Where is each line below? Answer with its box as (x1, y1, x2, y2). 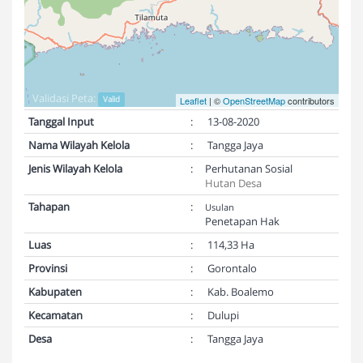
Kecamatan (28, 308, 83, 322)
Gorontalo (205, 261, 257, 275)
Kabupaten (28, 284, 82, 299)
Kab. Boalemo (205, 284, 274, 299)
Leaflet (180, 94, 207, 107)
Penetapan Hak (205, 214, 280, 228)
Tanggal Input (28, 114, 94, 129)
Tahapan (28, 199, 70, 214)
